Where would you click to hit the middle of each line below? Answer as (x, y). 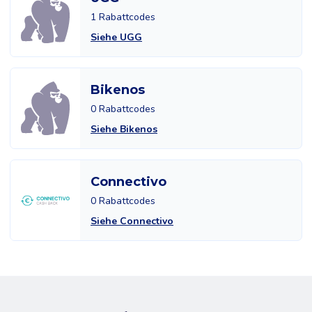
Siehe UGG (116, 37)
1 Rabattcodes (123, 17)
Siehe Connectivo (132, 221)
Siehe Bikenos (124, 129)
